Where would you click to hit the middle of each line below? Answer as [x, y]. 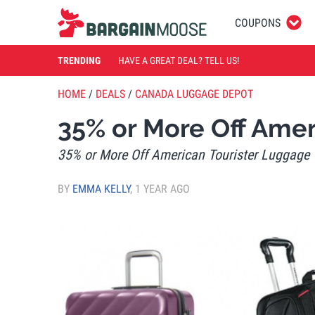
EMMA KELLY [101, 188]
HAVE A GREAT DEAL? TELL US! [179, 60]
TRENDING [79, 60]
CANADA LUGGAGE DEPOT [194, 94]
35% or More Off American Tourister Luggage [184, 155]
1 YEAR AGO [162, 188]
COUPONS [258, 22]
